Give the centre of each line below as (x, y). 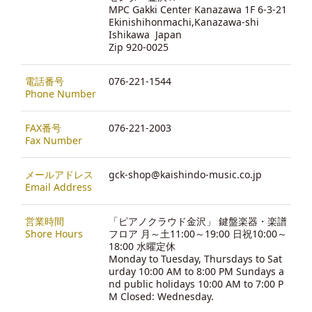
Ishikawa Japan (145, 35)
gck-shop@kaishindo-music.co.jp (185, 175)
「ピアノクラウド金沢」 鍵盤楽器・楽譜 (198, 221)
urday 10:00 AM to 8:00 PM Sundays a (196, 272)
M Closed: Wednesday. (161, 297)
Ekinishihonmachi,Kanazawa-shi (184, 22)
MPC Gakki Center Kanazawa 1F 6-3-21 (198, 10)
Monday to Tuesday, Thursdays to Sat (195, 259)
